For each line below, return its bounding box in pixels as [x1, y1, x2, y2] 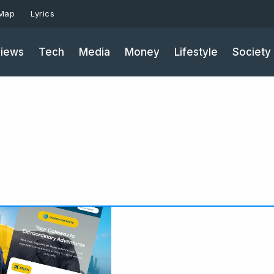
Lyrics [31, 9, 54, 18]
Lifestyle [174, 45, 218, 58]
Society [232, 45, 271, 58]
